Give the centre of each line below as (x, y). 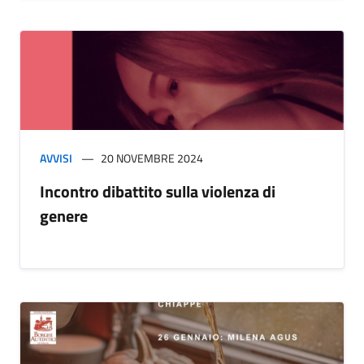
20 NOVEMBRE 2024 (152, 158)
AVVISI (56, 158)
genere (64, 216)
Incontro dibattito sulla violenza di (158, 192)
